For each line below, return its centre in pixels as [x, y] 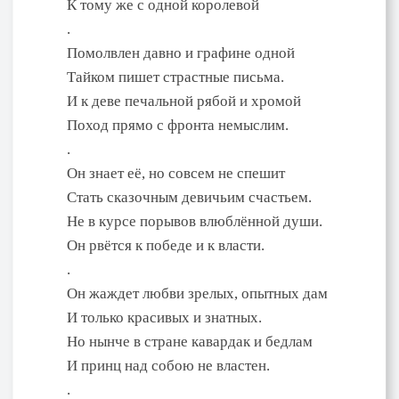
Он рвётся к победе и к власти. [166, 245]
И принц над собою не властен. [168, 365]
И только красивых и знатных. [164, 317]
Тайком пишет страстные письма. [175, 77]
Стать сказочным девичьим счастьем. [189, 197]
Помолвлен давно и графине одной [181, 53]
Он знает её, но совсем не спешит [176, 173]
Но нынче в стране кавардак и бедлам [190, 341]
